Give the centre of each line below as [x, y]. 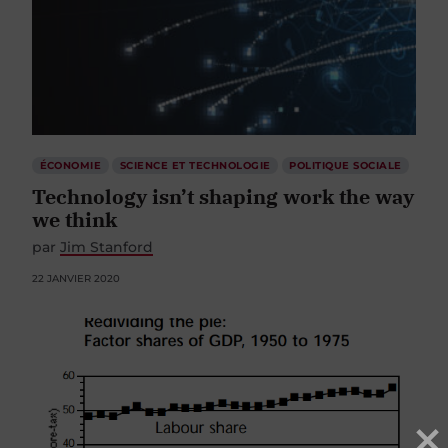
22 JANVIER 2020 [76, 278]
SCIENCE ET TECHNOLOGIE [195, 165]
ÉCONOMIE [70, 165]
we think [74, 219]
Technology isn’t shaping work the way [223, 196]
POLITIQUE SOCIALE [345, 165]
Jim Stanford [106, 246]
